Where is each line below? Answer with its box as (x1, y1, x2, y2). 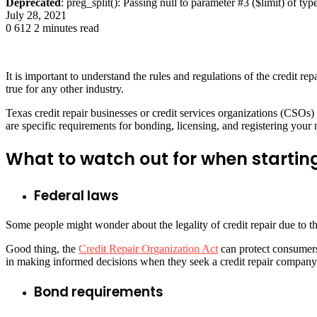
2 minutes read (34, 21, 99, 34)
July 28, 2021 (6, 8, 67, 21)
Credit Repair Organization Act (79, 243, 218, 255)
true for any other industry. (6, 82, 124, 95)
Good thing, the (6, 243, 79, 255)
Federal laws (34, 185, 119, 205)
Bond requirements (34, 282, 163, 302)
